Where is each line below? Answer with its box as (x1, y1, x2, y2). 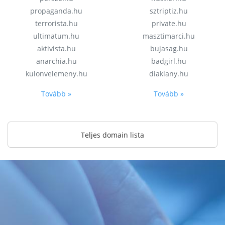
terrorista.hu (35, 19, 78, 28)
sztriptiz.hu (150, 6, 188, 16)
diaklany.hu (149, 69, 188, 78)
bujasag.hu (150, 44, 188, 53)
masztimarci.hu (143, 31, 195, 41)
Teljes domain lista (81, 130, 144, 140)
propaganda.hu (30, 6, 82, 16)
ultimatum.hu (33, 31, 79, 41)
